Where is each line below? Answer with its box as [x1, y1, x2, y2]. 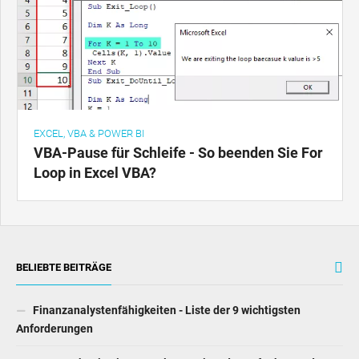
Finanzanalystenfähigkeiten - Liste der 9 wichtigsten [30, 303, 301, 317]
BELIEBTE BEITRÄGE [16, 260, 111, 273]
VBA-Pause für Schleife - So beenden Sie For [34, 143, 323, 161]
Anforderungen [16, 321, 93, 335]
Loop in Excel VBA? [34, 163, 156, 181]
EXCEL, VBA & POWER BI [34, 127, 144, 139]
